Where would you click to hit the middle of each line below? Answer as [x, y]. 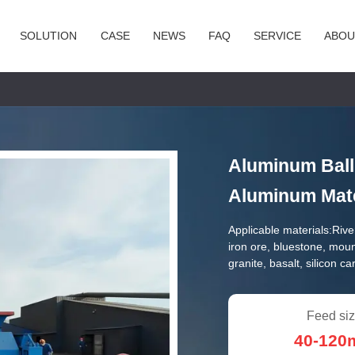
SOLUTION [49, 36]
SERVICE [278, 36]
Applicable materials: [281, 230]
